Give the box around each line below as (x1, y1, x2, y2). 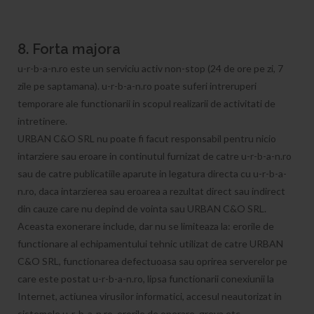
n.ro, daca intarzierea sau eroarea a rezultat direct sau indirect (18, 185, 285, 197)
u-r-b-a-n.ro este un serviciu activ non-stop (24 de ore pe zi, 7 (18, 62, 283, 74)
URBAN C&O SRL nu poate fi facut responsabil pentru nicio (18, 132, 276, 144)
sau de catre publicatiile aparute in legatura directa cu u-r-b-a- (18, 168, 287, 179)
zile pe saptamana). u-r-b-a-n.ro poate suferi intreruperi (18, 80, 257, 92)
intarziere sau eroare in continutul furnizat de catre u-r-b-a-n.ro (18, 150, 292, 162)
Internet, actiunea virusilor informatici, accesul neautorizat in (18, 290, 282, 302)
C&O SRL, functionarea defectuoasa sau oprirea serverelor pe (18, 255, 287, 267)
